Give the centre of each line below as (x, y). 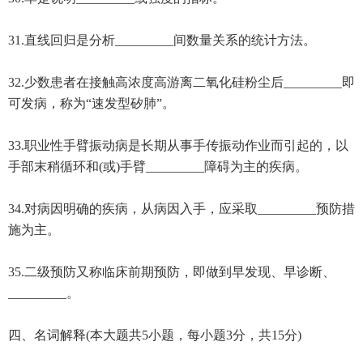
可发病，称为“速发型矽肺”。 (91, 103)
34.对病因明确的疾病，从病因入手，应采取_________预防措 (181, 208)
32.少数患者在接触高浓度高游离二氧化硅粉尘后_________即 (181, 82)
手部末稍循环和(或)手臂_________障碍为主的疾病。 (158, 166)
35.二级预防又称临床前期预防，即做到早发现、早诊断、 (171, 271)
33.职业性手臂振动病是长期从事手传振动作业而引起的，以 (178, 145)
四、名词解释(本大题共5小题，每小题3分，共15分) (154, 335)
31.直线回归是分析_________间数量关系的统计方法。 (162, 40)
